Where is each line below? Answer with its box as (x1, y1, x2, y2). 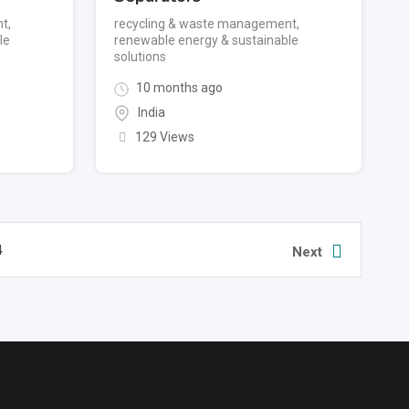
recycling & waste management (114, 16, 298, 32)
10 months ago (133, 80, 224, 96)
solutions (114, 49, 167, 65)
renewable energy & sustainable (114, 33, 299, 48)
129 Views (134, 129, 194, 144)
